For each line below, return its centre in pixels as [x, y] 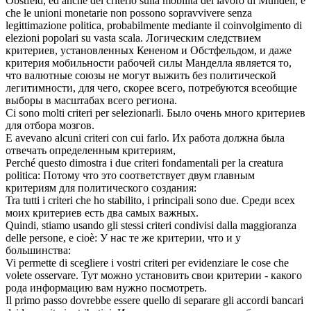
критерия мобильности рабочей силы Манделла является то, [149, 63]
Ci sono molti [36, 113]
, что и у [221, 238]
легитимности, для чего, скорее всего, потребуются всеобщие [151, 88]
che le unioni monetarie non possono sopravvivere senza [129, 13]
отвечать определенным [64, 151]
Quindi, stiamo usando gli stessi [76, 226]
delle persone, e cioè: [51, 238]
